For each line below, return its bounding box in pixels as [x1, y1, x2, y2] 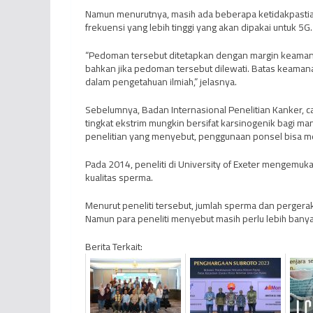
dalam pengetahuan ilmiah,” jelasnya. [85, 73, 237, 92]
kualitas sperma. [85, 168, 153, 187]
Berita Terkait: [85, 238, 143, 256]
